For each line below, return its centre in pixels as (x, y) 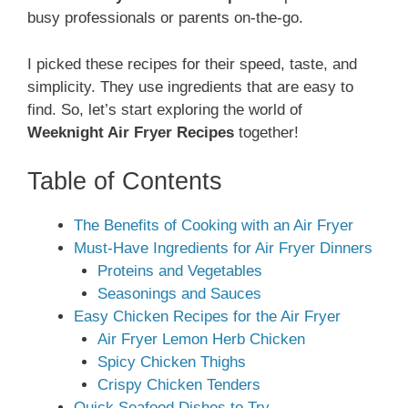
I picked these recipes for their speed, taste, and (192, 64)
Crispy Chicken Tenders (178, 385)
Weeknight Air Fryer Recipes (131, 132)
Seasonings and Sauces (179, 294)
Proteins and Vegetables (179, 271)
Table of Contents (125, 182)
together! (266, 132)
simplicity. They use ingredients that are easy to (190, 87)
